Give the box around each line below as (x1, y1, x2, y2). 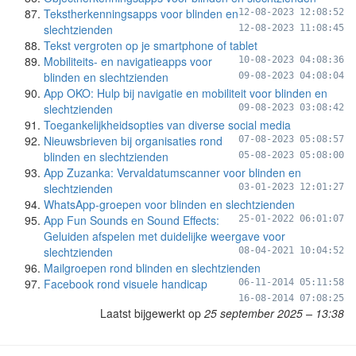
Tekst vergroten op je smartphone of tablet (44, 37, 257, 53)
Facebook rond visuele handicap (44, 276, 207, 292)
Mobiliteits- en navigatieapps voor (44, 53, 212, 69)
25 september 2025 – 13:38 (204, 305, 344, 321)
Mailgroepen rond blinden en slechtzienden (44, 260, 261, 276)
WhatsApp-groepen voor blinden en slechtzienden (44, 196, 295, 212)
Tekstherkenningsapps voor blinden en (44, 6, 238, 21)
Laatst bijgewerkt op (100, 305, 204, 321)
